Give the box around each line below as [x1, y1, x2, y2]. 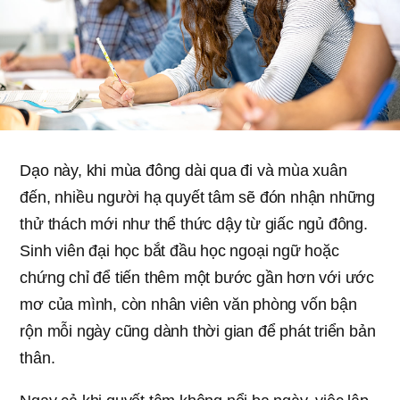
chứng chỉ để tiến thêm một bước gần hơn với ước [20, 268, 374, 287]
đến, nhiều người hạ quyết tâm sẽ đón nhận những [20, 187, 375, 206]
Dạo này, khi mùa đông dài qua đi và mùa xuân [20, 161, 347, 179]
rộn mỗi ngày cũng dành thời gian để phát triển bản [20, 321, 376, 340]
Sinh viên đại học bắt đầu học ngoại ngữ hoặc [20, 241, 339, 260]
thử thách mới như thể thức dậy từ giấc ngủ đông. [20, 214, 368, 233]
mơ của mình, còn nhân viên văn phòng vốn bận [20, 295, 357, 313]
